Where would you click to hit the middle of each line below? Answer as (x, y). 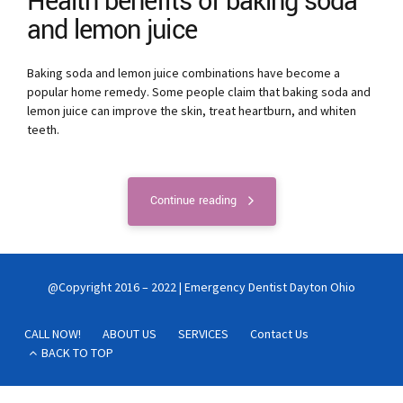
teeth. (43, 130)
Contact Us (279, 334)
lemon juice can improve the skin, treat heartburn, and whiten (192, 111)
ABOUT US (129, 334)
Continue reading (193, 201)
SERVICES (203, 334)
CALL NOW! (52, 334)
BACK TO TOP (77, 353)
